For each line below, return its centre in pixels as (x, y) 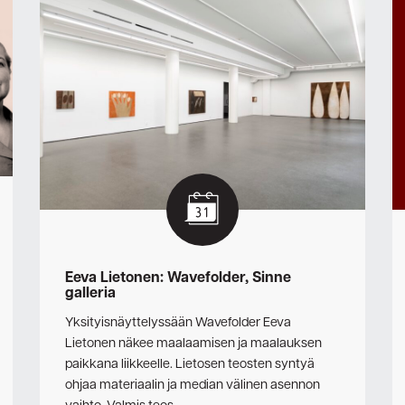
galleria (90, 293)
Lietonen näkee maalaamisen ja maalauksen (193, 344)
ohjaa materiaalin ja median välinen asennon (193, 386)
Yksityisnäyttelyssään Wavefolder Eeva (178, 323)
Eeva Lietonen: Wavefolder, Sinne (178, 278)
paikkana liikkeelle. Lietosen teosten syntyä (190, 365)
